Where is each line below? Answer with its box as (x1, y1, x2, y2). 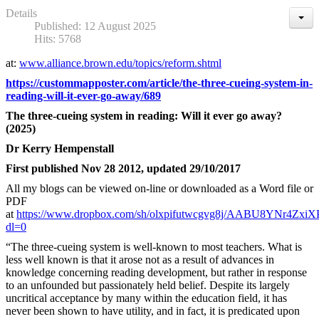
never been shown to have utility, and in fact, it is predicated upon (6, 304, 300, 317)
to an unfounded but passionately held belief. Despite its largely (6, 278, 290, 291)
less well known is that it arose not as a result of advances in (6, 253, 274, 266)
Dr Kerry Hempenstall (6, 142, 114, 155)
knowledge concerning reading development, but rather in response (6, 266, 307, 278)
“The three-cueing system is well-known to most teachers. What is (6, 240, 302, 253)
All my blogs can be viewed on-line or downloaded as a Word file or (6, 182, 313, 194)
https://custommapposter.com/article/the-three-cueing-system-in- (6, 76, 313, 89)
